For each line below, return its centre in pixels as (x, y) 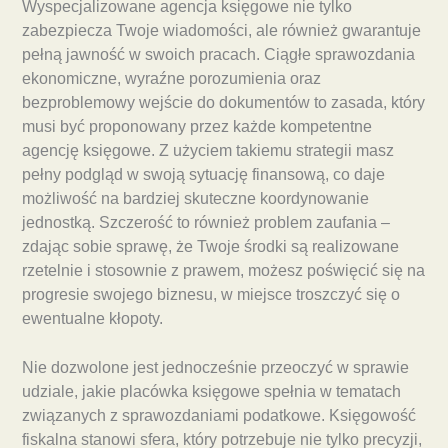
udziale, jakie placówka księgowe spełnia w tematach (211, 391)
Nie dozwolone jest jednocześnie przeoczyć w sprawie (215, 367)
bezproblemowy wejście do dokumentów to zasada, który (223, 102)
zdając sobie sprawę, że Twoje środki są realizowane (210, 246)
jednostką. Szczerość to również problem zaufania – (206, 222)
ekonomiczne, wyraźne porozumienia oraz (171, 78)
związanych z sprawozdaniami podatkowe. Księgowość (219, 415)
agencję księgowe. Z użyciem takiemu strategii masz (208, 150)
